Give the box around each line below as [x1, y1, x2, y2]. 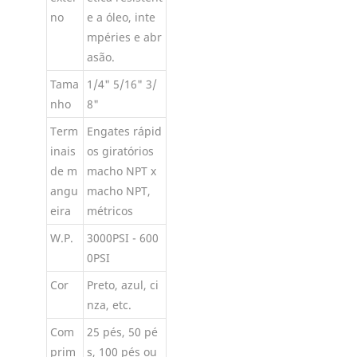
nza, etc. [86, 296, 131, 312]
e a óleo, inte [86, 9, 155, 25]
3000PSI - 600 [86, 229, 159, 245]
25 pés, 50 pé [86, 324, 158, 339]
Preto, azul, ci [86, 277, 159, 292]
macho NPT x [86, 163, 156, 178]
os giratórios [86, 143, 154, 159]
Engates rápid [86, 123, 162, 139]
